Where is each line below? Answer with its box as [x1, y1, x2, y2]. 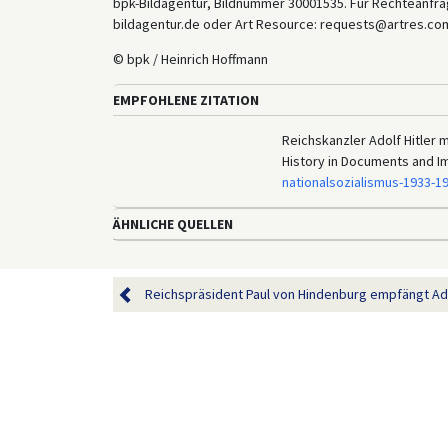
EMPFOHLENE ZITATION [112, 91, 259, 110]
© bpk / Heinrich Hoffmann [112, 50, 268, 69]
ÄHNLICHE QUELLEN [112, 215, 233, 234]
